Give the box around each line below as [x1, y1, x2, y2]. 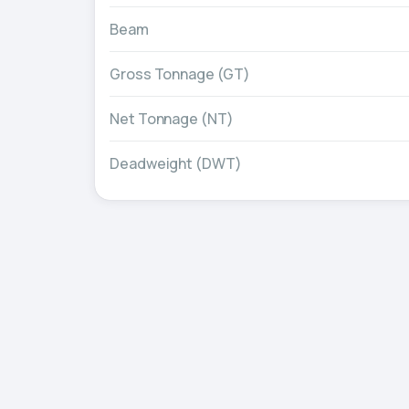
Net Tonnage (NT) [110, 108, 234, 129]
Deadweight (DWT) [110, 152, 242, 173]
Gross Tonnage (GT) [110, 63, 250, 84]
